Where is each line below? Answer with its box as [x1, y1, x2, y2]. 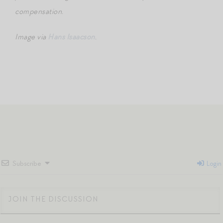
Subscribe [12, 159, 41, 168]
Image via [15, 31, 48, 42]
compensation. [15, 6, 64, 16]
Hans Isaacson [48, 31, 95, 42]
